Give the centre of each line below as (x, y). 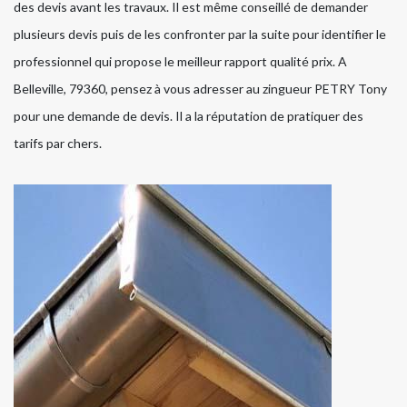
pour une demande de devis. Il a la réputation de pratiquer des (189, 116)
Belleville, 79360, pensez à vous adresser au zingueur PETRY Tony (200, 89)
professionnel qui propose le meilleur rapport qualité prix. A (180, 62)
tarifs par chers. (58, 144)
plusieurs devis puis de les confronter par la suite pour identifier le (200, 35)
